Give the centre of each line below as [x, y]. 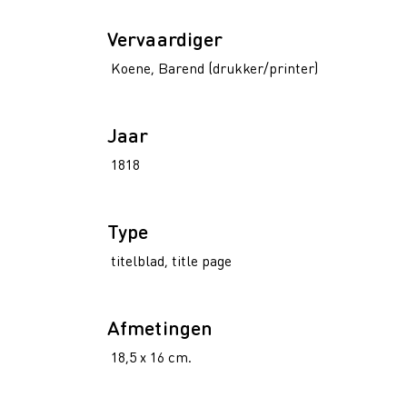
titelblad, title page [169, 260]
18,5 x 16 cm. [149, 357]
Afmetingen [160, 327]
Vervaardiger [165, 38]
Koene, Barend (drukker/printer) [213, 68]
